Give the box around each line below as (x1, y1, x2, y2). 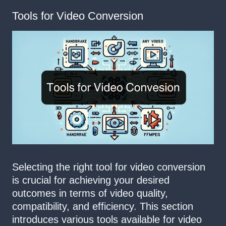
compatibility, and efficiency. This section (12, 201, 193, 212)
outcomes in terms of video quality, (12, 188, 168, 199)
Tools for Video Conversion (12, 10, 143, 23)
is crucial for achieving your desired (12, 175, 169, 186)
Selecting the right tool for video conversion (12, 161, 205, 173)
